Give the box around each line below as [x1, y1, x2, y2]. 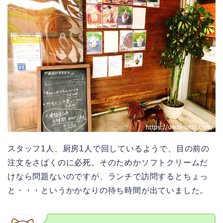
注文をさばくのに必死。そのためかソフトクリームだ [7, 158, 209, 167]
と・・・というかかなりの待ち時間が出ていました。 [7, 186, 209, 195]
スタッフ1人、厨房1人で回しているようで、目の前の [7, 144, 210, 153]
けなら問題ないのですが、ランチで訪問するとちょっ [7, 172, 209, 181]
